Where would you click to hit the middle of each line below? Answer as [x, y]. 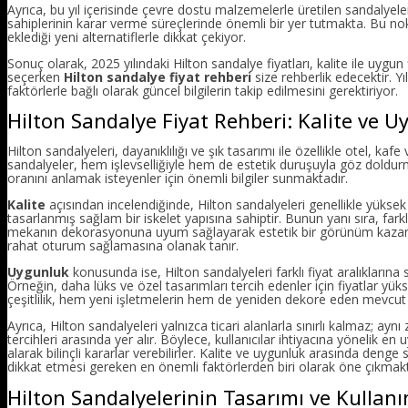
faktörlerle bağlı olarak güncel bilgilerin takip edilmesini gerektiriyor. [203, 90]
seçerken [36, 76]
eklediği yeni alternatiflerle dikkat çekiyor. [127, 36]
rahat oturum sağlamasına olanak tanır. [123, 246]
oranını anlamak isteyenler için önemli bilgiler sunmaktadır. [178, 178]
